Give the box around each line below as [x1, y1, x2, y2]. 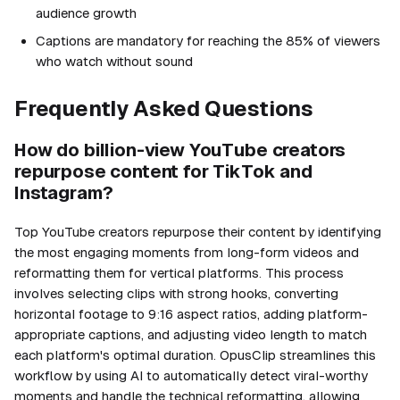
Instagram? [14, 182, 113, 203]
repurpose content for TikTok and [14, 161, 312, 181]
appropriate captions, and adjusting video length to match [14, 326, 367, 342]
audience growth [36, 4, 137, 21]
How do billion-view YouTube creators [14, 139, 346, 160]
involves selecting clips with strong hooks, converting [14, 285, 338, 301]
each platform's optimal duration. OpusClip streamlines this [14, 346, 376, 362]
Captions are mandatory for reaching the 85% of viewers [36, 32, 380, 48]
